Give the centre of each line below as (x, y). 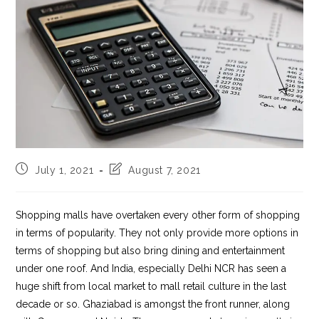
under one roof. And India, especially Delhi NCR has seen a (151, 268)
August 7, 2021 (164, 170)
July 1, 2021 (64, 170)
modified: (132, 195)
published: (42, 181)
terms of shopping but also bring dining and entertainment (151, 250)
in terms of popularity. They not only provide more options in (157, 232)
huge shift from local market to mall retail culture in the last (151, 286)
